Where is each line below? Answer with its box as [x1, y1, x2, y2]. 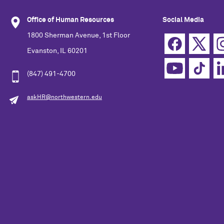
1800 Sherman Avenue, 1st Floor [27, 31, 130, 39]
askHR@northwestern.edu [27, 94, 102, 101]
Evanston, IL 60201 [27, 47, 87, 54]
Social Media [162, 16, 204, 23]
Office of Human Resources [27, 16, 114, 23]
